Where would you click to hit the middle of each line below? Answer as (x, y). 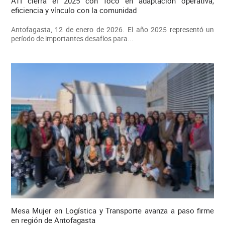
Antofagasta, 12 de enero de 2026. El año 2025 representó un (113, 29)
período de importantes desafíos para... (72, 38)
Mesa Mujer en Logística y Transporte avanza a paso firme (113, 210)
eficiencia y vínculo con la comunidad (74, 10)
